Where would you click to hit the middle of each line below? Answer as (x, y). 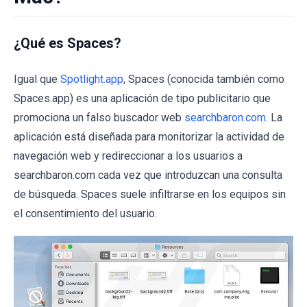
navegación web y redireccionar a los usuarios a (128, 156)
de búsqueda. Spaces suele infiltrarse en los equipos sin (150, 194)
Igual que (37, 79)
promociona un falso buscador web (99, 118)
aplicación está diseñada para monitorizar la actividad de (149, 137)
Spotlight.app (92, 79)
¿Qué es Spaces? (67, 43)
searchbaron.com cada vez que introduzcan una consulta (148, 175)
